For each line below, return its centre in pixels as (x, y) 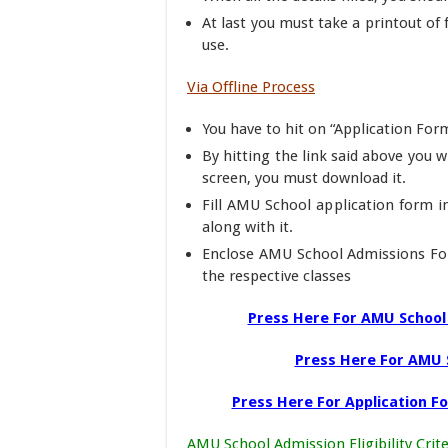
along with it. (247, 227)
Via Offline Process (251, 87)
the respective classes (276, 276)
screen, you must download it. (304, 178)
